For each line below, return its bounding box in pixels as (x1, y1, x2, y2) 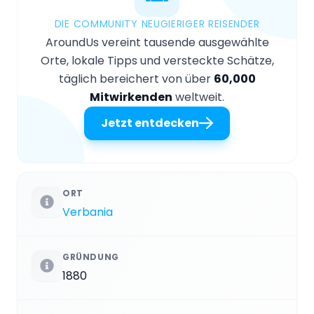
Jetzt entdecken (101, 114, 199, 131)
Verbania (62, 203, 113, 220)
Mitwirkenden (90, 88, 172, 105)
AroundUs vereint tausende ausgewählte (45, 34, 269, 50)
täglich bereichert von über (58, 70, 214, 87)
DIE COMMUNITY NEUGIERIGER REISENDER (54, 16, 260, 31)
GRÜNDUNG (62, 250, 119, 263)
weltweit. (172, 88, 224, 105)
